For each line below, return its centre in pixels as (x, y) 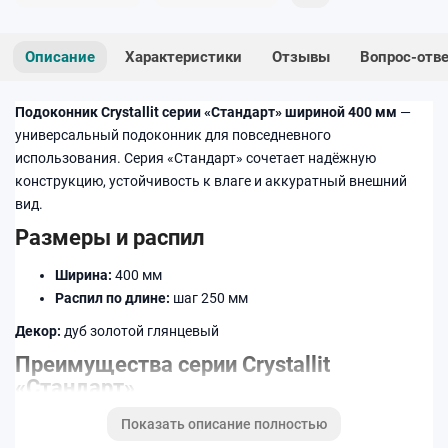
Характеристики (183, 57)
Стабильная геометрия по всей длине (178, 425)
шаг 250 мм (209, 298)
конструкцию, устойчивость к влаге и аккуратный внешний (211, 181)
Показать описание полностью (224, 423)
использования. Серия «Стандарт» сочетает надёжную (195, 158)
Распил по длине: (112, 298)
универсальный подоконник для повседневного (173, 135)
